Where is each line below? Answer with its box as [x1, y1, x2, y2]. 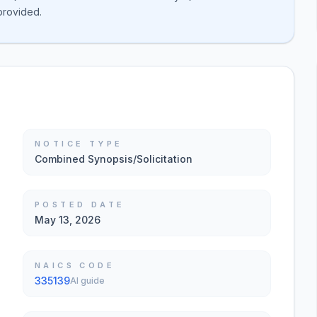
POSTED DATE [35, 200, 125, 209]
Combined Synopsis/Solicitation [35, 153, 192, 165]
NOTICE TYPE [35, 139, 123, 149]
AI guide [70, 275, 105, 286]
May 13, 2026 [35, 214, 100, 226]
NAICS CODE [35, 260, 115, 270]
